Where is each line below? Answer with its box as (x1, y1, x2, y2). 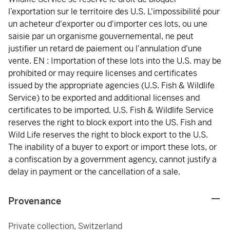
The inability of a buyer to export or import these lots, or (8, 142, 217, 152)
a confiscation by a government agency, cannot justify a (8, 154, 217, 165)
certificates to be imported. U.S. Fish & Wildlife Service (8, 105, 214, 116)
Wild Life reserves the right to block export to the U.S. (8, 129, 208, 140)
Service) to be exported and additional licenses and (8, 92, 200, 103)
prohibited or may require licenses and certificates (8, 68, 197, 79)
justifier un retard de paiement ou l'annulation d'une (8, 43, 202, 54)
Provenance (8, 195, 62, 207)
